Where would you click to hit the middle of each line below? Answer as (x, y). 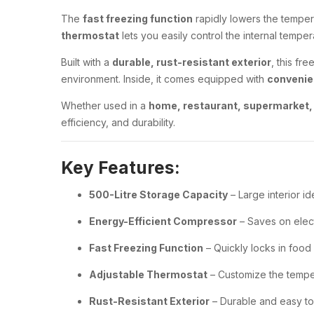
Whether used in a (105, 105)
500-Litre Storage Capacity (158, 194)
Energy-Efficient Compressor (163, 221)
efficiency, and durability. (118, 122)
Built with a (87, 62)
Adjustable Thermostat (148, 274)
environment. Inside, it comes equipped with (164, 79)
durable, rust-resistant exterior (192, 62)
